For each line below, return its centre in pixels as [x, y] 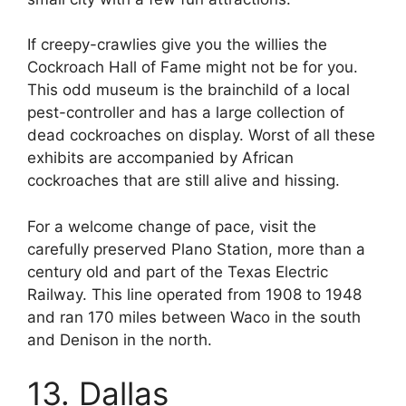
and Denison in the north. [120, 339]
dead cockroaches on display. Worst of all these [201, 135]
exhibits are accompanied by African [160, 158]
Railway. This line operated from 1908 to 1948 [194, 294]
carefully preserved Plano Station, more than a [196, 249]
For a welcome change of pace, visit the [172, 226]
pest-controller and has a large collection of [186, 113]
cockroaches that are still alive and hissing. [184, 181]
